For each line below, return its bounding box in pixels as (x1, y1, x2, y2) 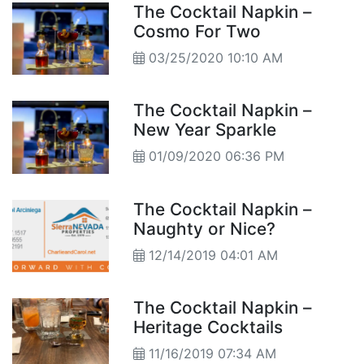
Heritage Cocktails (133, 317, 298, 338)
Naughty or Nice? (133, 218, 276, 239)
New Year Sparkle (133, 119, 277, 141)
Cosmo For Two (133, 20, 262, 41)
